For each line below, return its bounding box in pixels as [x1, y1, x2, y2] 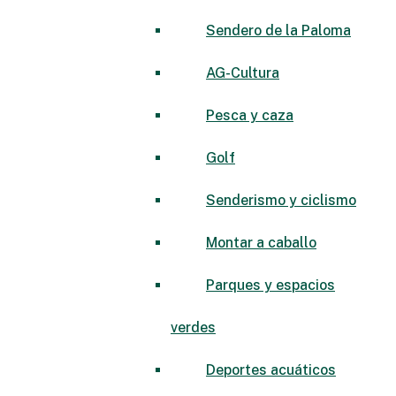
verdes [171, 318, 216, 336]
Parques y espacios [206, 276, 335, 293]
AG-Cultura [206, 64, 279, 81]
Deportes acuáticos [206, 361, 336, 378]
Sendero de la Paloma [206, 21, 351, 39]
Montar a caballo [206, 233, 316, 251]
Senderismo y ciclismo [206, 191, 356, 209]
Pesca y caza [206, 106, 293, 124]
